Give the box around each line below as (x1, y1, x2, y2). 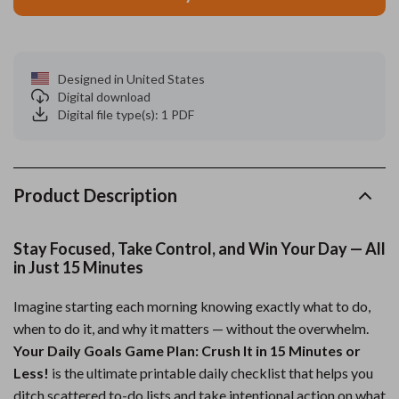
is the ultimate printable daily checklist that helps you (49, 364, 373, 381)
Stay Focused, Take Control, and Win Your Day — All (13, 239, 386, 258)
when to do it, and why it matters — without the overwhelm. (13, 320, 369, 337)
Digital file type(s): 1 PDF (58, 106, 194, 122)
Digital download (58, 88, 151, 104)
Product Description (13, 184, 177, 206)
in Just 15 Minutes (13, 257, 143, 277)
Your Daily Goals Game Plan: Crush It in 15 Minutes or (13, 342, 361, 359)
